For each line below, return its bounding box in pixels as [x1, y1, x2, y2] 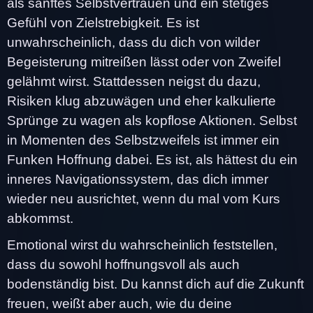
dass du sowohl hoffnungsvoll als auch [7, 256, 240, 272]
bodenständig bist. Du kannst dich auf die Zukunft [7, 276, 304, 291]
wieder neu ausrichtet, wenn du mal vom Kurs [7, 191, 280, 206]
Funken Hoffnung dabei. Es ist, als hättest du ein [7, 152, 298, 167]
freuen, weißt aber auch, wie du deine [7, 296, 232, 311]
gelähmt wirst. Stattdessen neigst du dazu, [7, 73, 261, 89]
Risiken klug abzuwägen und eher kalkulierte [7, 93, 276, 108]
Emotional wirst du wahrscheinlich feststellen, [7, 237, 277, 252]
